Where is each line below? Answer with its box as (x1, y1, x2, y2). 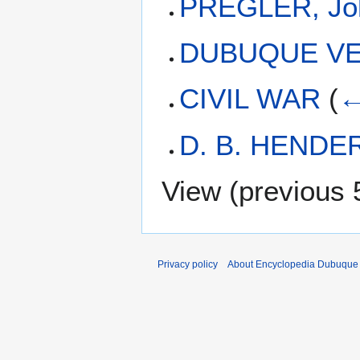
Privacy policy (157, 259, 218, 271)
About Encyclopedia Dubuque (227, 259, 358, 271)
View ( (162, 175, 239, 207)
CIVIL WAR (179, 83, 321, 115)
